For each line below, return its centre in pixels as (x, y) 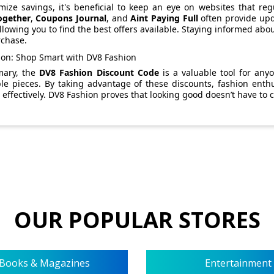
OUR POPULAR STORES (137, 220)
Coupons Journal (71, 18)
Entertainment (237, 263)
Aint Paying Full (164, 18)
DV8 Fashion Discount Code (99, 72)
